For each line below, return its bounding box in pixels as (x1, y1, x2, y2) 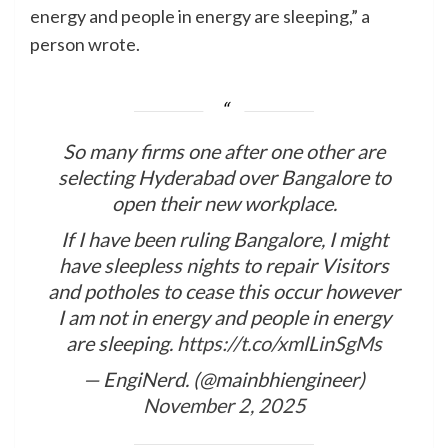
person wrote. (30, 33, 143, 56)
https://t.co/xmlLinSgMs (177, 331, 382, 356)
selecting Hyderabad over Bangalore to (57, 165, 391, 190)
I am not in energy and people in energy (57, 305, 391, 330)
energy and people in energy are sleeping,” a (30, 5, 370, 28)
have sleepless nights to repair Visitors (59, 253, 389, 278)
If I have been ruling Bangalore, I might (60, 227, 388, 252)
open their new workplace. (111, 191, 337, 216)
